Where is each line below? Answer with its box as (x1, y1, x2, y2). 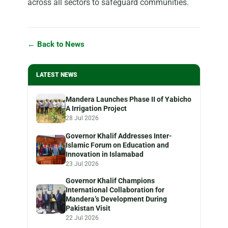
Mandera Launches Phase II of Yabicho (66, 95, 191, 104)
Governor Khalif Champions (66, 177, 155, 185)
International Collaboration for (66, 186, 164, 194)
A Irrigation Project (66, 104, 127, 113)
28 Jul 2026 (66, 115, 99, 122)
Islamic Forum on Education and (66, 141, 169, 150)
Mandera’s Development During (66, 195, 167, 204)
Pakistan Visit (66, 204, 110, 213)
